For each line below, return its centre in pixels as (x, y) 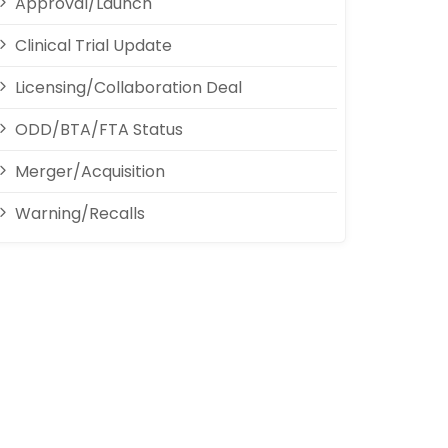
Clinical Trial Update (91, 45)
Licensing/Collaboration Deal (126, 87)
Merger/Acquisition (88, 171)
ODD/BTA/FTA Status (97, 129)
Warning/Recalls (78, 213)
